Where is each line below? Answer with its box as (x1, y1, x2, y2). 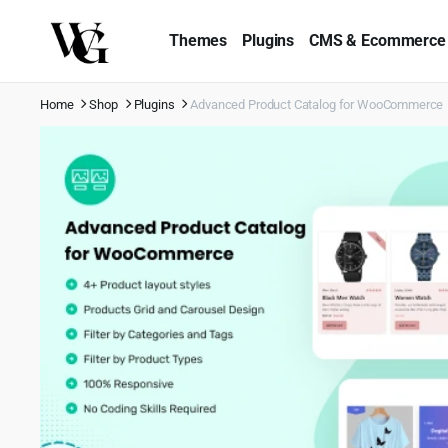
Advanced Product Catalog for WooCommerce (190, 96, 444, 112)
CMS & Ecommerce (309, 30, 446, 50)
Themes (169, 30, 228, 50)
